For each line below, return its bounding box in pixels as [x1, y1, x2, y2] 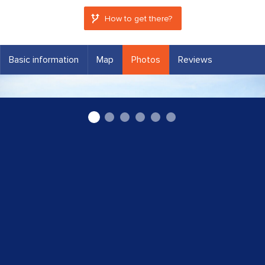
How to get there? [104, 14, 172, 24]
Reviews [178, 54, 212, 66]
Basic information [9, 54, 79, 66]
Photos [131, 54, 160, 66]
